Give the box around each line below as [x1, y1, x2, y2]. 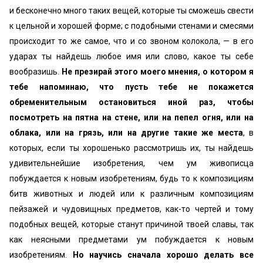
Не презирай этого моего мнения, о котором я [61, 67, 254, 76]
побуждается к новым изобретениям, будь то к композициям [9, 174, 254, 183]
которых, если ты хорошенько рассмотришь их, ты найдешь [9, 143, 254, 153]
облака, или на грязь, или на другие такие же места [9, 128, 243, 137]
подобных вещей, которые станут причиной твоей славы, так [9, 220, 254, 229]
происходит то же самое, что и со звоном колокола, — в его [9, 36, 254, 46]
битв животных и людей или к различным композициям [9, 189, 254, 198]
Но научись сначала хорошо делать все [72, 250, 254, 259]
